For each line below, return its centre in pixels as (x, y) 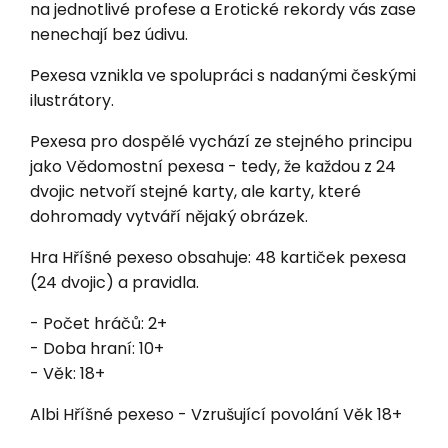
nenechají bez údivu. (109, 34)
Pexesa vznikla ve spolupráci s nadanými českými (223, 75)
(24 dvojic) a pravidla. (114, 282)
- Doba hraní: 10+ (97, 348)
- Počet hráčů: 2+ (98, 323)
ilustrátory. (72, 100)
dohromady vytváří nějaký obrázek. (169, 216)
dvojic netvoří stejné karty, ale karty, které (195, 191)
